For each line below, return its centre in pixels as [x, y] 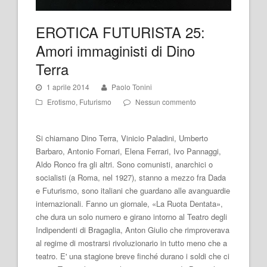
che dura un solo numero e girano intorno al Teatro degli [131, 216]
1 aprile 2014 [68, 86]
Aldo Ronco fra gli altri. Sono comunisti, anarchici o [124, 164]
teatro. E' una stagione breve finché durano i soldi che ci [133, 256]
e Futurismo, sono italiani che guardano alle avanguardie [133, 190]
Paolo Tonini [132, 86]
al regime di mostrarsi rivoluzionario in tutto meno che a [131, 243]
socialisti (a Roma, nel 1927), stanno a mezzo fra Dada [131, 177]
